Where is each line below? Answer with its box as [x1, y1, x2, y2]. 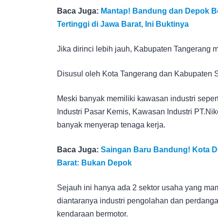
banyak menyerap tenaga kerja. [57, 120, 165, 129]
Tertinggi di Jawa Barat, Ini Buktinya [57, 19, 189, 28]
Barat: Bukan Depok [57, 158, 132, 167]
